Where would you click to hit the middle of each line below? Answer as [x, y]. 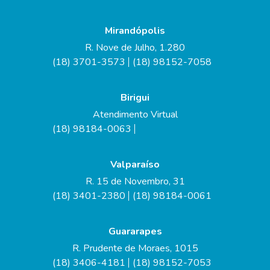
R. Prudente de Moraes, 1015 [135, 248]
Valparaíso [135, 165]
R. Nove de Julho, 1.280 [135, 48]
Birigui [135, 98]
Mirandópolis [135, 31]
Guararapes [135, 231]
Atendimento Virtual [135, 115]
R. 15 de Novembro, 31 [135, 181]
